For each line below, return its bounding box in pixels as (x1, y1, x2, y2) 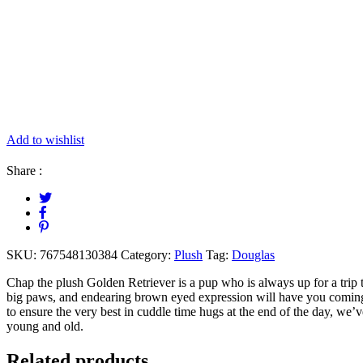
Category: (121, 247, 174, 262)
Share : (6, 163, 42, 177)
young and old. (6, 318, 83, 333)
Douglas (232, 247, 275, 262)
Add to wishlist (6, 132, 84, 147)
